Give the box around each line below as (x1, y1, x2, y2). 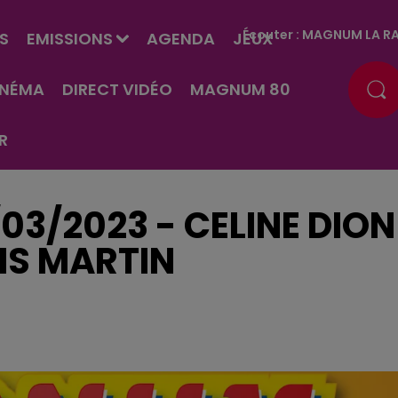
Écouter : (243, 25, 303, 44)
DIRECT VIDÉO (61, 78, 172, 100)
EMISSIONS (26, 28, 113, 50)
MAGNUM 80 (189, 78, 291, 100)
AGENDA (146, 28, 215, 50)
